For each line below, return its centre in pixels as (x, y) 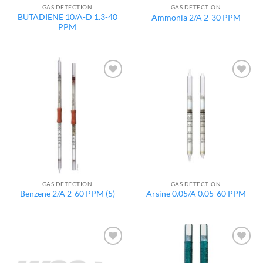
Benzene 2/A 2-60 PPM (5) (67, 194)
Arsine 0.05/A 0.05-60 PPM (196, 194)
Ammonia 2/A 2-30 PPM (196, 17)
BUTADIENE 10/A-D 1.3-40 (67, 17)
